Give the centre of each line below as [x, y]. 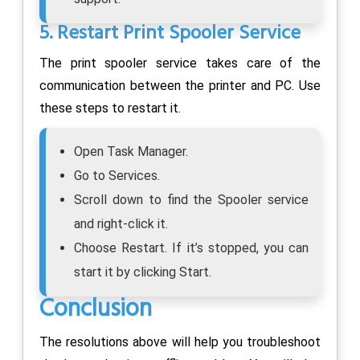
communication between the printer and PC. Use [180, 85]
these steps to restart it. [110, 108]
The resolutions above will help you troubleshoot [180, 342]
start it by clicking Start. [143, 272]
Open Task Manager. [131, 151]
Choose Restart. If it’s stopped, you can [191, 247]
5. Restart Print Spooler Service [170, 33]
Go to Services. [117, 175]
